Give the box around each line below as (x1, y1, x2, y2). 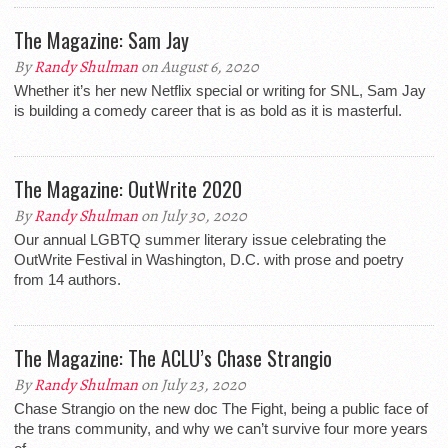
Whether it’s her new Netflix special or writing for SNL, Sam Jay (14, 82, 426, 99)
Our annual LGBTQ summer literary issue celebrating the (14, 231, 386, 248)
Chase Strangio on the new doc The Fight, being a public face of (14, 400, 428, 417)
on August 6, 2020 (138, 56, 259, 78)
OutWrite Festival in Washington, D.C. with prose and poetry (14, 251, 404, 268)
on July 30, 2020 (138, 205, 247, 227)
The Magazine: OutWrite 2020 (14, 174, 242, 204)
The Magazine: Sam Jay (14, 25, 189, 55)
